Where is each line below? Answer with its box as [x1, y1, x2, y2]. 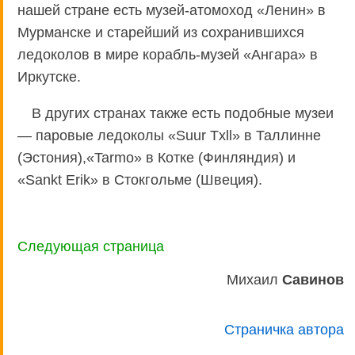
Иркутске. [17, 68, 81, 85]
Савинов [281, 271, 344, 288]
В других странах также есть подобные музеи [32, 105, 334, 121]
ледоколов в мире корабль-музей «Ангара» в [17, 46, 318, 63]
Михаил [226, 271, 282, 288]
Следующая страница [17, 238, 164, 254]
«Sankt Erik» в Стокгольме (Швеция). [17, 171, 262, 188]
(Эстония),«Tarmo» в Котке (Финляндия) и [17, 149, 296, 166]
